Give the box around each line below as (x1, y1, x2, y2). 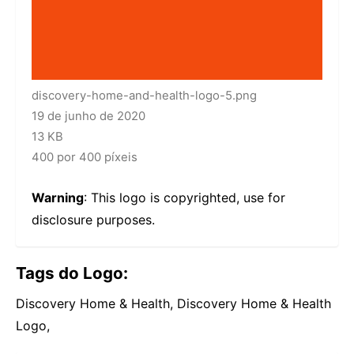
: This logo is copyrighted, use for (84, 190, 285, 206)
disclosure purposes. (32, 212, 155, 228)
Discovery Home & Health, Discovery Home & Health (16, 296, 331, 312)
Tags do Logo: (16, 263, 128, 284)
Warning (32, 190, 84, 206)
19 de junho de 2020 (32, 109, 145, 124)
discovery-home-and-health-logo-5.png (32, 88, 257, 104)
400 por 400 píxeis (32, 150, 137, 165)
